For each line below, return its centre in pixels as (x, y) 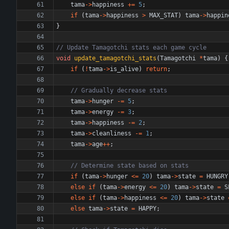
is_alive (124, 69)
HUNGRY (217, 176)
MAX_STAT (164, 15)
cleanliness (112, 133)
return (156, 69)
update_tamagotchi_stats (115, 58)
